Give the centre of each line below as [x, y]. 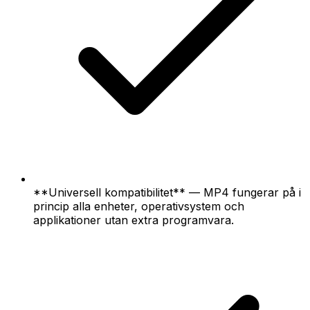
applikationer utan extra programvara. [134, 220]
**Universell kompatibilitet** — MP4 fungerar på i [167, 192]
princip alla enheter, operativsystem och [139, 206]
